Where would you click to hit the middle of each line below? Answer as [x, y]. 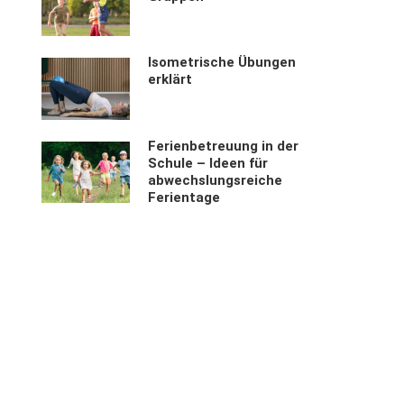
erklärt [170, 80]
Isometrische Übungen [222, 63]
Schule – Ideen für [208, 163]
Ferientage [184, 197]
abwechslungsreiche [216, 180]
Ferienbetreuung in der [224, 146]
